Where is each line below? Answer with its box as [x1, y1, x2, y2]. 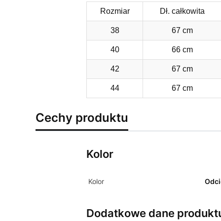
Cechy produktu [36, 110, 128, 125]
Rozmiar [100, 7, 130, 15]
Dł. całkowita [159, 7, 205, 15]
